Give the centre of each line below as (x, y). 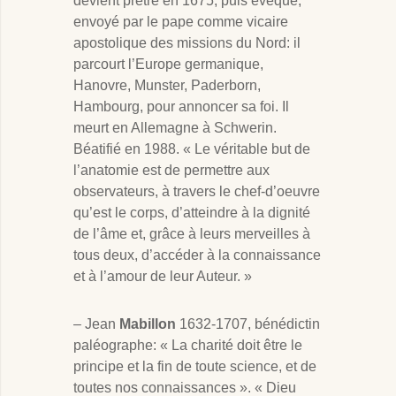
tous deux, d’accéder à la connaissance (197, 255)
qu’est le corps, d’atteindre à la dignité (192, 213)
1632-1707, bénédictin (248, 324)
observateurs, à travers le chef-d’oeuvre (197, 192)
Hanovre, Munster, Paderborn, (167, 86)
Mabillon (148, 324)
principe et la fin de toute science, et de (195, 367)
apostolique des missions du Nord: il (187, 43)
